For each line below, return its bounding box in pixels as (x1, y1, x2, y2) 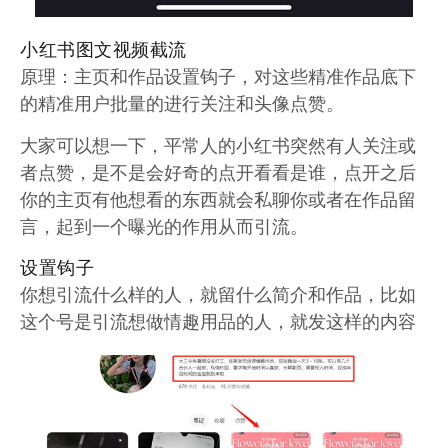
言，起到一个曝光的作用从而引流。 (20, 212, 308, 239)
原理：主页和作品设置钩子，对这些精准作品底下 (20, 62, 416, 89)
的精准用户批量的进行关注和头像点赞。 (20, 89, 344, 116)
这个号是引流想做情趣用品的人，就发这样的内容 (20, 307, 416, 334)
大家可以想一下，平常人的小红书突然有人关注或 (20, 131, 416, 158)
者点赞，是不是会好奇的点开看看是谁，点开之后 (20, 158, 416, 185)
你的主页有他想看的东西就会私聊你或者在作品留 (20, 185, 416, 212)
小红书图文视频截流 (20, 37, 187, 62)
